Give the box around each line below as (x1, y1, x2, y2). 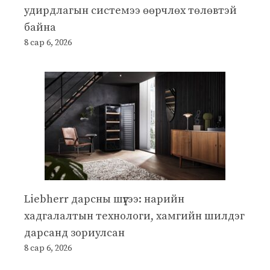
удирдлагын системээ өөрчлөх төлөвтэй (24, 3, 237, 17)
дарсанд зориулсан (24, 225, 125, 240)
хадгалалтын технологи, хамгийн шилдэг (24, 209, 245, 223)
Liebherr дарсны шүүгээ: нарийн (24, 192, 184, 206)
